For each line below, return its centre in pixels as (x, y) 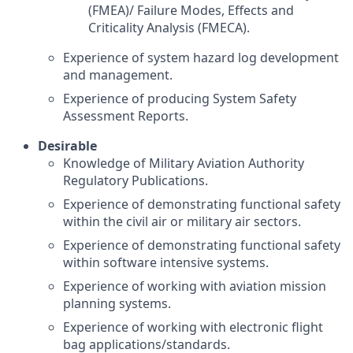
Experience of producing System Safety (180, 98)
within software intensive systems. (166, 262)
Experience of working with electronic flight (193, 327)
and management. (118, 75)
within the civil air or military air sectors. (182, 221)
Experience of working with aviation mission (195, 286)
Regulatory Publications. (136, 180)
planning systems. (117, 303)
